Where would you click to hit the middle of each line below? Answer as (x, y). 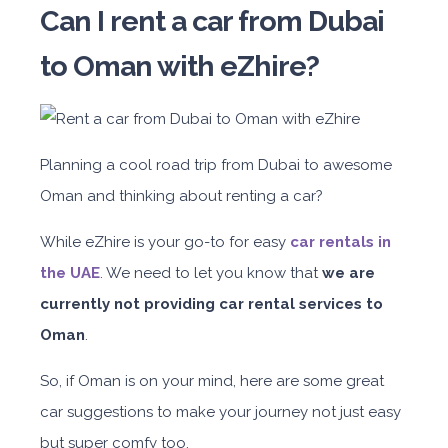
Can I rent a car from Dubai (212, 21)
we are (348, 273)
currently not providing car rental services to (211, 304)
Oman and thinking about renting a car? (183, 196)
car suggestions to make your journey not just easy (220, 412)
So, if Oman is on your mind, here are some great (212, 381)
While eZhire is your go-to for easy (163, 242)
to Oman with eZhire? (179, 66)
